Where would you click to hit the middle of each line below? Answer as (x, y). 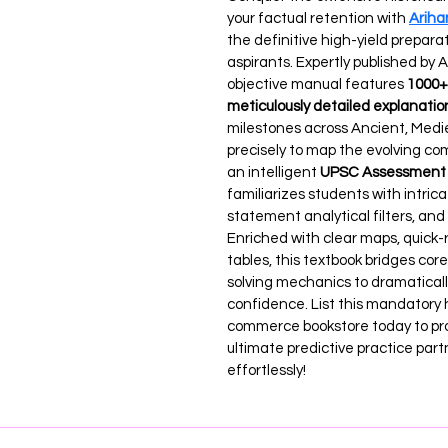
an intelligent (273, 172)
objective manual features (317, 84)
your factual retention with (318, 18)
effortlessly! (266, 370)
